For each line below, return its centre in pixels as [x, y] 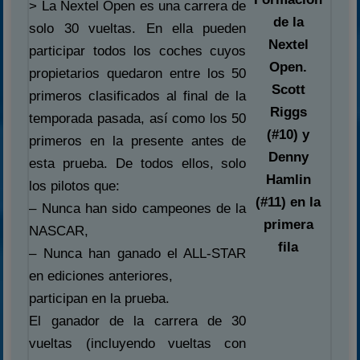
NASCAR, [59, 231]
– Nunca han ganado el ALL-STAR [138, 254]
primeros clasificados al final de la [138, 96]
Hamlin [288, 179]
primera [288, 224]
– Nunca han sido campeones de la [138, 209]
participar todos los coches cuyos [138, 51]
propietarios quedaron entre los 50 [138, 74]
